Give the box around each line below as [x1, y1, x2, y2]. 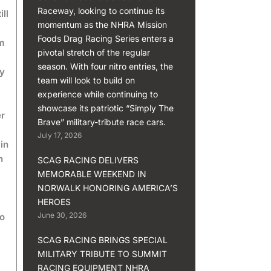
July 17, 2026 [38, 130, 82, 140]
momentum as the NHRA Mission [38, 19, 168, 30]
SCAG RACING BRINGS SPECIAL [38, 234, 168, 245]
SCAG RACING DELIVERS [38, 154, 139, 165]
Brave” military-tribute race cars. [38, 116, 166, 127]
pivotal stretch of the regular [38, 47, 151, 57]
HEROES [38, 196, 71, 207]
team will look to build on [38, 74, 135, 85]
